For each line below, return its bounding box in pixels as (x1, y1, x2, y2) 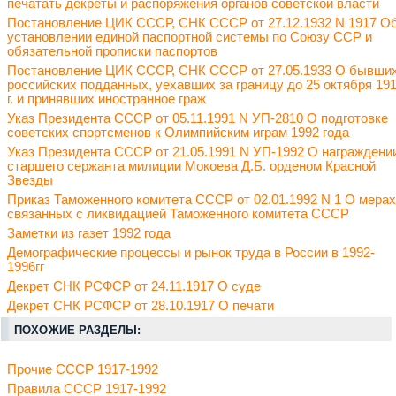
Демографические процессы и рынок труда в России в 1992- (7, 246, 375, 261)
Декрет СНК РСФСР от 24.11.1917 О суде (7, 279, 261, 294)
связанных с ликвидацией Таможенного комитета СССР (7, 207, 349, 222)
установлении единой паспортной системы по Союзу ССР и (7, 30, 372, 45)
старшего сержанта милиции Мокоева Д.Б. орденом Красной (7, 159, 376, 174)
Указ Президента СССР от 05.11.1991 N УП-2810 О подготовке (7, 111, 388, 126)
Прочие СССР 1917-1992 (7, 362, 158, 377)
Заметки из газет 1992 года (7, 226, 171, 241)
